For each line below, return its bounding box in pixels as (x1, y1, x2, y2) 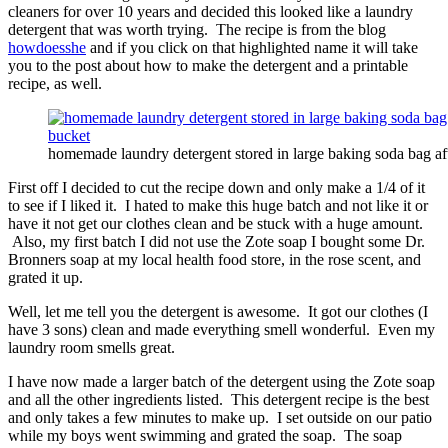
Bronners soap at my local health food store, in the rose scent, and (8, 250, 421, 268)
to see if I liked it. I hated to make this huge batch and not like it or (8, 196, 428, 214)
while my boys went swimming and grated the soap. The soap (8, 426, 402, 444)
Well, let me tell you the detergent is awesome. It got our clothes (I (8, 302, 428, 320)
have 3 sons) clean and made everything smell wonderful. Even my (8, 320, 435, 338)
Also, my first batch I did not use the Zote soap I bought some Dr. (8, 232, 425, 250)
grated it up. (8, 268, 83, 286)
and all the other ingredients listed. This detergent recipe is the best (8, 390, 429, 408)
